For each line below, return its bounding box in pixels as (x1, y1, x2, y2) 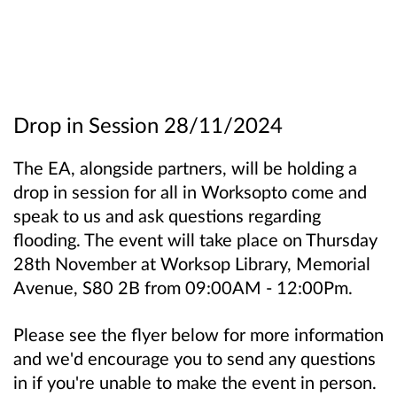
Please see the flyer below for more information (13, 323, 384, 345)
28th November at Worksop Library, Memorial (13, 252, 370, 274)
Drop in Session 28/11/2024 (13, 111, 283, 137)
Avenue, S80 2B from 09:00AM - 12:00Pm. (13, 276, 353, 298)
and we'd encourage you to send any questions (13, 346, 376, 369)
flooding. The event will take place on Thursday (13, 228, 378, 250)
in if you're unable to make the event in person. (13, 370, 381, 393)
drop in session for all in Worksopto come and (13, 180, 367, 202)
